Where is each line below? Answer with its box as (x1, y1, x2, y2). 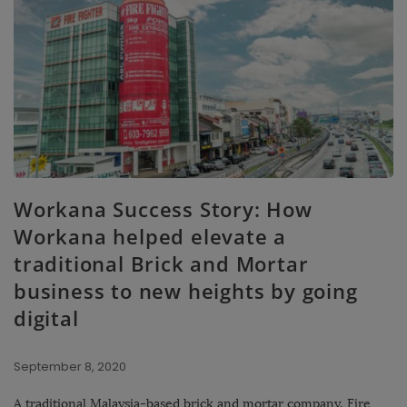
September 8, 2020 (14, 357, 126, 375)
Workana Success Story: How (14, 194, 313, 223)
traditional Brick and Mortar (14, 249, 309, 277)
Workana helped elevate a (14, 222, 287, 250)
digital (14, 303, 79, 332)
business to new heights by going (14, 276, 358, 304)
